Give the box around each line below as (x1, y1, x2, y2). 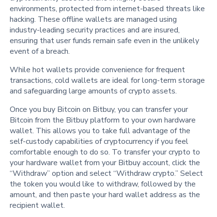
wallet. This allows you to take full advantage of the (10, 125, 190, 137)
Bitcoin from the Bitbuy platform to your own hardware (10, 115, 196, 126)
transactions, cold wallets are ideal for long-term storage (10, 75, 205, 86)
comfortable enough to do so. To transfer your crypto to (10, 147, 200, 158)
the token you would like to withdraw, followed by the (10, 179, 196, 190)
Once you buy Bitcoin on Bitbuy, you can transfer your (10, 104, 188, 115)
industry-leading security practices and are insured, (10, 25, 180, 36)
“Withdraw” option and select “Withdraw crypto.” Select (10, 168, 203, 179)
